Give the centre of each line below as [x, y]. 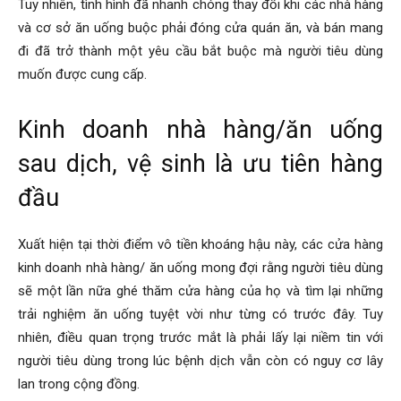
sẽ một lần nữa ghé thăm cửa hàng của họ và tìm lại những [200, 291]
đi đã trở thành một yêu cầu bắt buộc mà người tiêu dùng [200, 51]
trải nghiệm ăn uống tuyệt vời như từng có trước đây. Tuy [200, 315]
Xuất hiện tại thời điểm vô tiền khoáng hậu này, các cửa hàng [200, 245]
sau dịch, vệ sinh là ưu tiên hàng [200, 164]
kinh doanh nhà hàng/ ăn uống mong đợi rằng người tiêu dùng [200, 268]
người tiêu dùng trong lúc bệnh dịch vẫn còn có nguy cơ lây [200, 361]
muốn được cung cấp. [82, 75]
